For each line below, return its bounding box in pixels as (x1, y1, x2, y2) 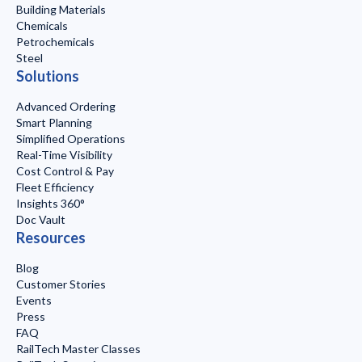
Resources (16, 228, 86, 246)
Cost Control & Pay (16, 163, 114, 178)
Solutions (16, 66, 79, 85)
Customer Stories (16, 276, 106, 291)
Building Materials (16, 2, 106, 16)
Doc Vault (16, 212, 65, 226)
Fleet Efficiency (16, 179, 94, 194)
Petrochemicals (16, 34, 95, 48)
